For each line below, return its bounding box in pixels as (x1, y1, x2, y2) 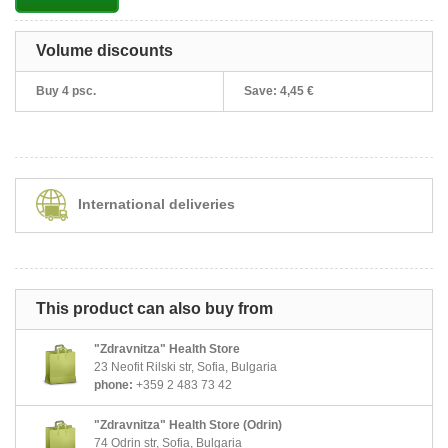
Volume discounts (36, 41, 173, 59)
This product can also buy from (36, 299, 273, 317)
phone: (94, 377, 133, 392)
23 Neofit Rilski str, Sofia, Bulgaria (94, 359, 277, 374)
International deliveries (78, 195, 235, 212)
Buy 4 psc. (36, 83, 96, 98)
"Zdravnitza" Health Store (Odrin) (94, 417, 282, 432)
